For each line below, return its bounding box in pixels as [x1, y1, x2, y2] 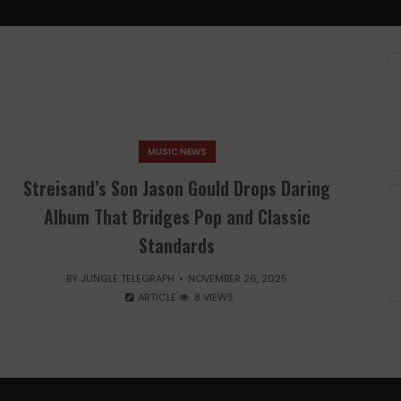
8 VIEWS [191, 290, 234, 304]
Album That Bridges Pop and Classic [43, 203, 311, 230]
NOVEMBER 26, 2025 [188, 271, 288, 286]
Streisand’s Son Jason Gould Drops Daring [23, 175, 331, 201]
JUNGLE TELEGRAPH [81, 271, 175, 286]
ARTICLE [135, 290, 180, 304]
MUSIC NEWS [147, 145, 207, 158]
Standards [139, 232, 216, 259]
